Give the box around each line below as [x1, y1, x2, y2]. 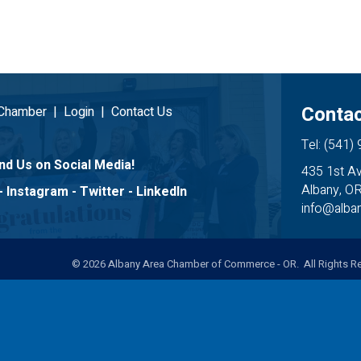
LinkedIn [135, 181, 187, 201]
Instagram [6, 181, 68, 201]
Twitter [79, 181, 125, 201]
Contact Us [111, 102, 172, 122]
